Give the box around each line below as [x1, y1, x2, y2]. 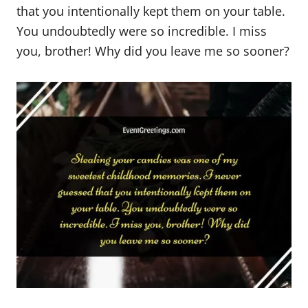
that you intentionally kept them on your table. [16, 3, 285, 20]
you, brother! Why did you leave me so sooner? [16, 43, 289, 60]
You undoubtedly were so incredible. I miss [16, 23, 267, 40]
